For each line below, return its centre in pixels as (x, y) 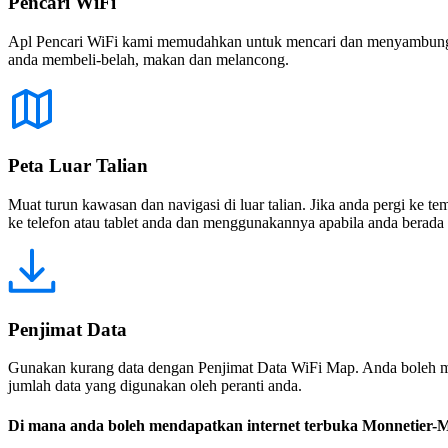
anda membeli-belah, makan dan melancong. (148, 59)
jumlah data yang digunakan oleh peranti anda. (155, 386)
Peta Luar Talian (78, 166)
